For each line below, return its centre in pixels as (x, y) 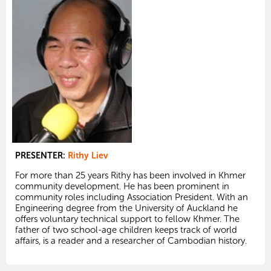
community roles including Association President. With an (132, 198)
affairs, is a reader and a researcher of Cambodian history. (131, 241)
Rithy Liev (88, 156)
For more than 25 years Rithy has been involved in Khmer (130, 176)
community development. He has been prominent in (122, 187)
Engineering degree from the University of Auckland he (126, 208)
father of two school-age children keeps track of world (126, 230)
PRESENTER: (41, 156)
